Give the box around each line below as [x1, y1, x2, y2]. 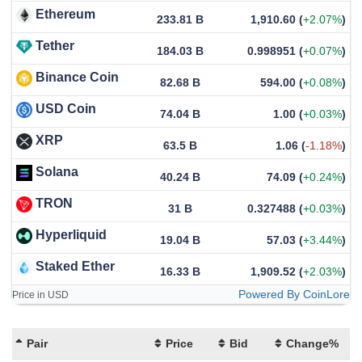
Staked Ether [36, 259, 115, 273]
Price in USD [12, 288, 69, 301]
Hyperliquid [36, 227, 107, 242]
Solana [36, 164, 78, 179]
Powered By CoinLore [238, 287, 350, 301]
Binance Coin [36, 69, 119, 84]
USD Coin [36, 101, 96, 116]
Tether [36, 38, 74, 53]
